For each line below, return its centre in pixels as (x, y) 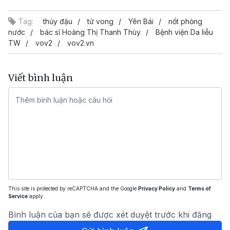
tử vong (100, 21)
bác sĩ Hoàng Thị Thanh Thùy (90, 32)
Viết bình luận (41, 78)
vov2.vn (81, 43)
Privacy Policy (157, 188)
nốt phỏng (185, 21)
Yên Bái (141, 21)
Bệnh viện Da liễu (184, 32)
